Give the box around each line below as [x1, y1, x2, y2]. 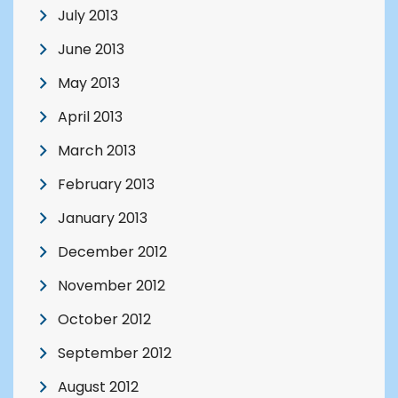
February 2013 [58, 173, 155, 195]
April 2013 [58, 106, 123, 127]
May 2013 [58, 72, 120, 93]
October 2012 [58, 308, 151, 330]
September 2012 [58, 342, 171, 363]
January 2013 [58, 207, 147, 228]
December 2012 [58, 241, 167, 262]
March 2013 [58, 139, 136, 161]
